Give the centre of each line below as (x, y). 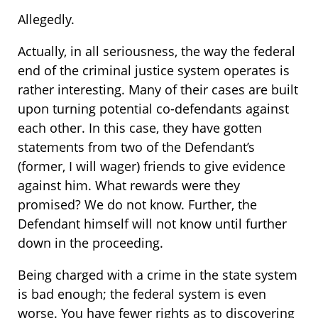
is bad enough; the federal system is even (142, 294)
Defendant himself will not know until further (152, 224)
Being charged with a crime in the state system (158, 275)
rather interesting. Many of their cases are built (158, 90)
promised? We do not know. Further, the (137, 205)
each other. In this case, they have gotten (140, 128)
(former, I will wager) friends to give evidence (152, 166)
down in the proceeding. (91, 243)
